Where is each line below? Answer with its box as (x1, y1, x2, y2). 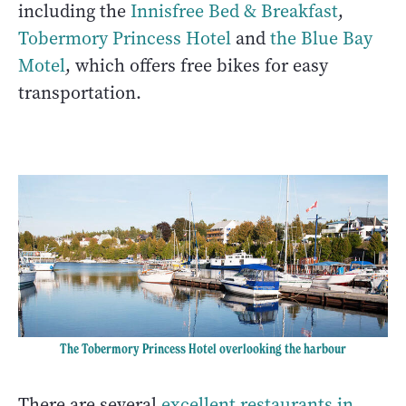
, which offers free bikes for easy (65, 53, 328, 78)
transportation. (18, 80, 141, 105)
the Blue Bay (270, 25, 372, 51)
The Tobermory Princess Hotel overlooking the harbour (60, 341, 346, 358)
